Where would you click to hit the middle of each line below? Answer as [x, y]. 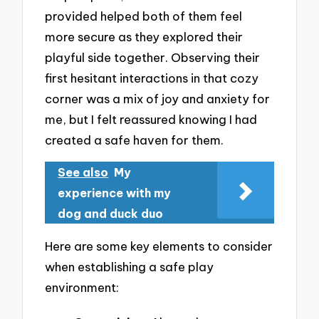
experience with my [115, 193]
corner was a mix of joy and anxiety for [158, 99]
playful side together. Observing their [153, 58]
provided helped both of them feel [144, 16]
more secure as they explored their [144, 37]
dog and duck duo [111, 213]
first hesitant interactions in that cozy [152, 78]
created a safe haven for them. [135, 140]
